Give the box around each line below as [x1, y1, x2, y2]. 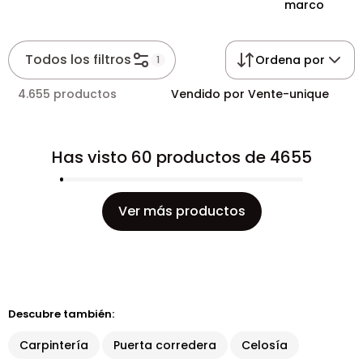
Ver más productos [117, 202, 246, 220]
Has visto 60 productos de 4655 [51, 146, 312, 169]
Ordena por [255, 52, 325, 68]
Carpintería [19, 337, 88, 353]
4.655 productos [18, 86, 117, 102]
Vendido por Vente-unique [171, 86, 329, 102]
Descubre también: [8, 306, 114, 322]
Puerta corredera [113, 337, 216, 353]
